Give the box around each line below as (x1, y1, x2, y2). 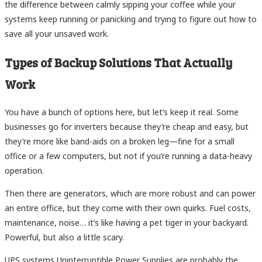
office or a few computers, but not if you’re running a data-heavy (5, 150, 252, 162)
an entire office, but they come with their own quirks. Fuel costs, (5, 202, 251, 214)
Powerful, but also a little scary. (5, 232, 124, 243)
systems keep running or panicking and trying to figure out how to (5, 13, 257, 25)
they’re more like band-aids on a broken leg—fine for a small (5, 136, 235, 147)
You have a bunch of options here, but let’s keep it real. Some (5, 106, 239, 118)
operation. (5, 165, 44, 177)
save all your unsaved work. (5, 28, 109, 40)
